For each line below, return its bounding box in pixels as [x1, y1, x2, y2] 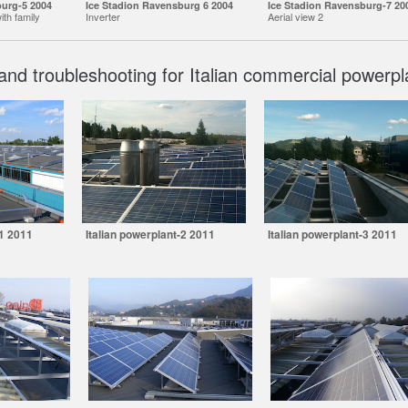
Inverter [85, 9, 120, 24]
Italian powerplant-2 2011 [85, 226, 215, 242]
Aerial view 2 [267, 9, 323, 24]
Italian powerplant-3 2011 [267, 226, 397, 242]
